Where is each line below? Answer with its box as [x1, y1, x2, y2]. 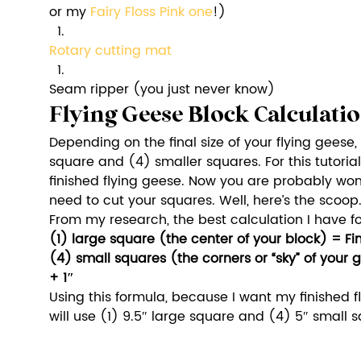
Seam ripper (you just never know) [49, 79, 275, 101]
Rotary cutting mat [49, 40, 172, 62]
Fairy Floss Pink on [90, 2, 205, 23]
